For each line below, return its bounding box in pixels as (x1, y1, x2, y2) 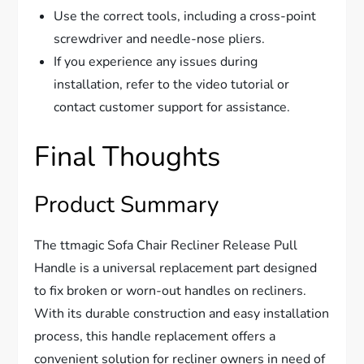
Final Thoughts (34, 138, 221, 176)
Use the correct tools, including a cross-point (54, 7, 317, 26)
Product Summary (34, 189, 219, 221)
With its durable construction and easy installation (34, 305, 330, 323)
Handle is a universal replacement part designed (34, 259, 318, 278)
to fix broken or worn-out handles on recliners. (34, 282, 307, 301)
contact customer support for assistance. (54, 98, 291, 117)
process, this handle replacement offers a (34, 327, 276, 346)
